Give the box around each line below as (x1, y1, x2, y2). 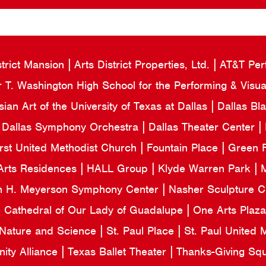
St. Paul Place (106, 224, 178, 238)
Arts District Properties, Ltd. (74, 58, 213, 72)
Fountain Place (147, 141, 221, 155)
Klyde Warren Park (157, 161, 254, 176)
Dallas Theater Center (148, 120, 258, 134)
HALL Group (86, 161, 151, 176)
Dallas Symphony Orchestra (1, 120, 142, 134)
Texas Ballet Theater (68, 245, 170, 259)
